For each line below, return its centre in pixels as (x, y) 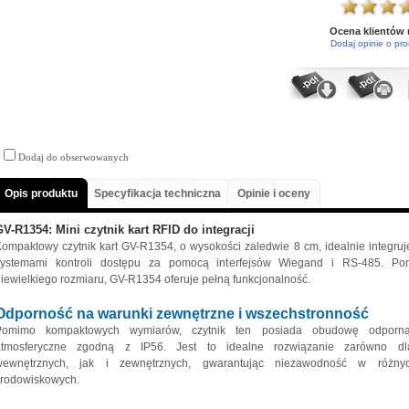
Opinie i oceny (274, 194)
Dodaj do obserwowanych (72, 157)
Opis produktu (41, 194)
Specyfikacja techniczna (157, 194)
